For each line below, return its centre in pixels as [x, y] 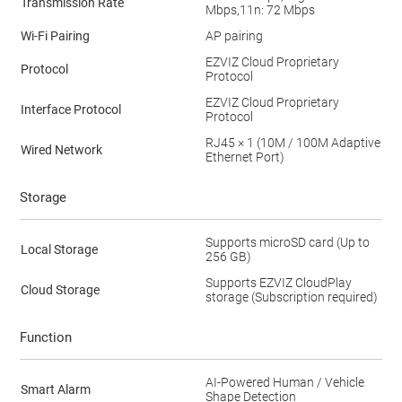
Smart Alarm [55, 389]
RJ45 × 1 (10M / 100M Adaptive [293, 142]
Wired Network [61, 149]
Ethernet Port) [245, 157]
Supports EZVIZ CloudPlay [278, 282]
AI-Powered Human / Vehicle [284, 382]
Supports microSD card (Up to [287, 242]
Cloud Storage [60, 289]
